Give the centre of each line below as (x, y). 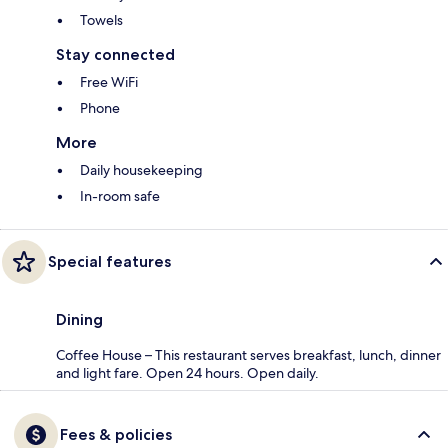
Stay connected (115, 55)
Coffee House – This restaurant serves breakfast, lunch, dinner (248, 355)
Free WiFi (109, 82)
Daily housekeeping (141, 170)
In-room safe (120, 196)
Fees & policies (116, 435)
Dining (79, 320)
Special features (109, 262)
